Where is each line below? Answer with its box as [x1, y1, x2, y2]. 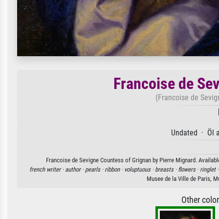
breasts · [154, 165, 178, 173]
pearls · [85, 165, 105, 173]
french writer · [29, 165, 65, 173]
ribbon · [104, 165, 124, 173]
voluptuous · [124, 165, 155, 173]
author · [65, 165, 85, 173]
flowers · [177, 165, 200, 173]
